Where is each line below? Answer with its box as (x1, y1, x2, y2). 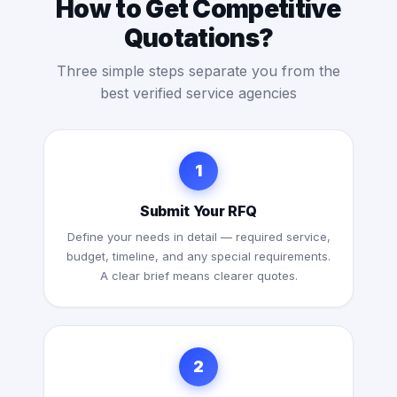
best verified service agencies (100, 84, 297, 103)
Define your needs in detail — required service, (66, 230, 331, 245)
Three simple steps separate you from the (57, 62, 340, 81)
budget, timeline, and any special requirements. (66, 249, 331, 264)
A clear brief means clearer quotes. (99, 269, 298, 284)
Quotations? (123, 23, 274, 54)
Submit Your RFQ (139, 202, 258, 221)
